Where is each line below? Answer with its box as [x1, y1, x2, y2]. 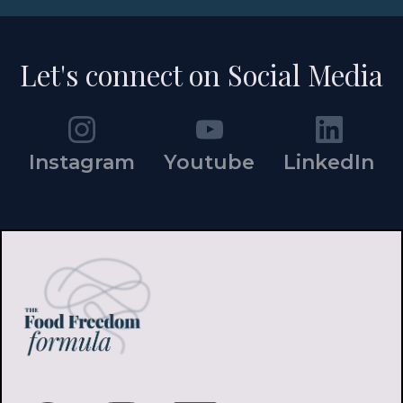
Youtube [164, 150, 255, 175]
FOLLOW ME [11, 370, 104, 390]
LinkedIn [283, 150, 374, 175]
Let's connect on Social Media [20, 56, 383, 94]
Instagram [29, 150, 135, 175]
